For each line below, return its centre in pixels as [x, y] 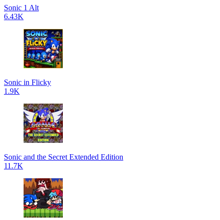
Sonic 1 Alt [21, 8]
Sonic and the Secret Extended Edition [64, 157]
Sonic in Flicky [27, 82]
